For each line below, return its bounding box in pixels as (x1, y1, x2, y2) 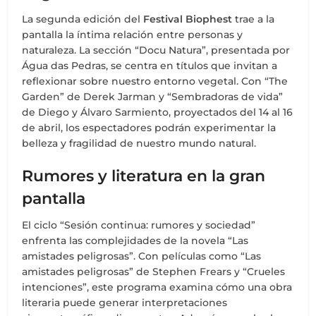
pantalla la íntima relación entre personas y (22, 28, 243, 42)
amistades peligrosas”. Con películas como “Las (22, 250, 262, 263)
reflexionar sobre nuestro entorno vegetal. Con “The (22, 75, 288, 88)
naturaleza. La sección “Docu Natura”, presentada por (22, 44, 291, 57)
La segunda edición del (22, 13, 144, 26)
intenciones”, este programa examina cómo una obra (22, 281, 293, 294)
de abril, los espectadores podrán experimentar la (22, 121, 276, 135)
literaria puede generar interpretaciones (22, 296, 228, 310)
